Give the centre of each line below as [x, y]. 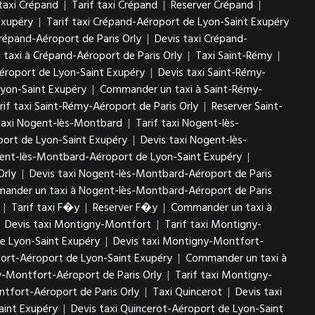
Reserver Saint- [247, 107]
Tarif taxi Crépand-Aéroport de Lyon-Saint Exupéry [168, 22]
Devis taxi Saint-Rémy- [212, 73]
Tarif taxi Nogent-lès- [187, 124]
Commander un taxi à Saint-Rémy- [181, 90]
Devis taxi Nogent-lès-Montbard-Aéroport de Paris [151, 174]
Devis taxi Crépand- [201, 39]
